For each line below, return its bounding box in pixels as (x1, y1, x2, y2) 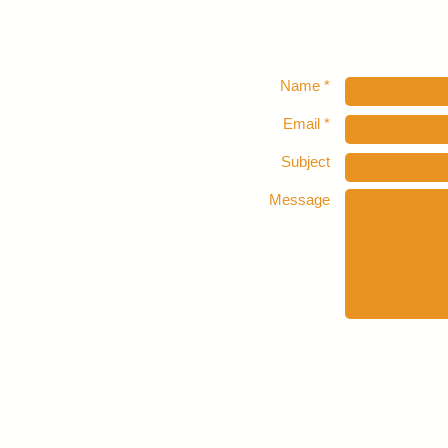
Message (269, 191, 330, 209)
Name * (280, 77, 330, 95)
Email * (283, 115, 330, 133)
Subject (281, 153, 330, 171)
